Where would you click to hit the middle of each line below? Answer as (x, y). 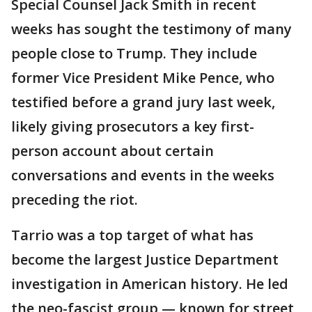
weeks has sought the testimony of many (151, 29)
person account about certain (112, 151)
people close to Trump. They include (134, 53)
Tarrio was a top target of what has (132, 235)
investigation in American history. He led (150, 284)
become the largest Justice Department (145, 259)
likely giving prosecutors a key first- (133, 126)
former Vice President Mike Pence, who (143, 78)
